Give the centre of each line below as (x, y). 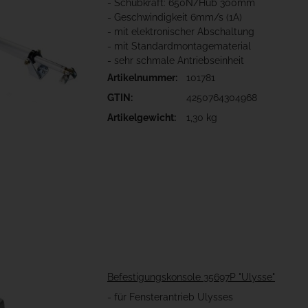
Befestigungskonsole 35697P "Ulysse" (191, 277)
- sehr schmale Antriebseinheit (176, 61)
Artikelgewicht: (142, 118)
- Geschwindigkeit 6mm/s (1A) (175, 18)
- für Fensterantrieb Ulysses (170, 297)
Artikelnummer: (142, 78)
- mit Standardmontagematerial (179, 46)
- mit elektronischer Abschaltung (181, 32)
